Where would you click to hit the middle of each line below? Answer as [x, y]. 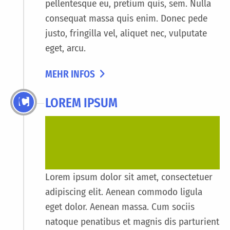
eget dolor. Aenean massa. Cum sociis [120, 206]
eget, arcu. [65, 48]
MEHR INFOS [70, 74]
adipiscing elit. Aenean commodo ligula [124, 191]
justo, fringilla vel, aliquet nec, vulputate [126, 33]
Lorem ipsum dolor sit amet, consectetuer [129, 177]
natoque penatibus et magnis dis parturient [132, 221]
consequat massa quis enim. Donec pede [126, 18]
